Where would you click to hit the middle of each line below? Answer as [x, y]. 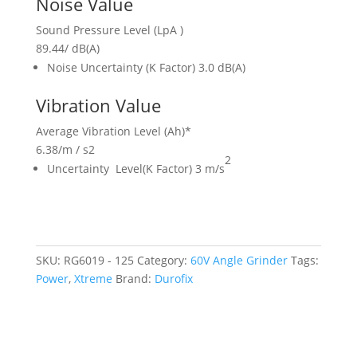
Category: [163, 261]
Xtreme [93, 279]
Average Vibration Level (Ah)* [113, 131]
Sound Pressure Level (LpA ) [109, 30]
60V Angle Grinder [239, 261]
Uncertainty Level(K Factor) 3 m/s [135, 169]
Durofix [173, 279]
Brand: [135, 279]
